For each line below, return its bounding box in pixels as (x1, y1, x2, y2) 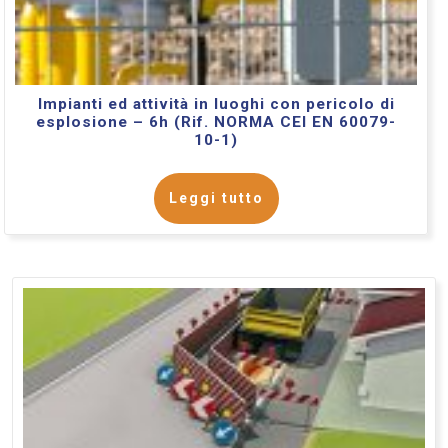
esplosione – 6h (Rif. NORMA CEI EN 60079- (36, 112, 397, 131)
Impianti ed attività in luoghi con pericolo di (37, 94, 395, 113)
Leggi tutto (168, 189, 264, 206)
